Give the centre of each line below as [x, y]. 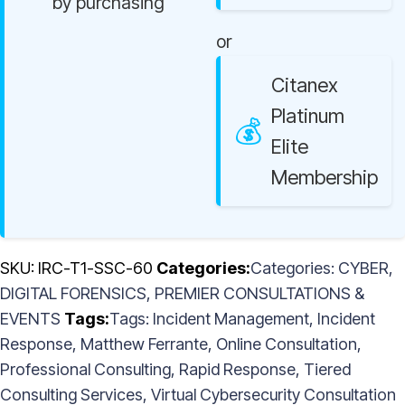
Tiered [327, 370]
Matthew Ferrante [144, 344]
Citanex [305, 85]
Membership [325, 178]
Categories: [294, 268]
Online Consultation [287, 344]
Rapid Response [237, 370]
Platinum [308, 116]
